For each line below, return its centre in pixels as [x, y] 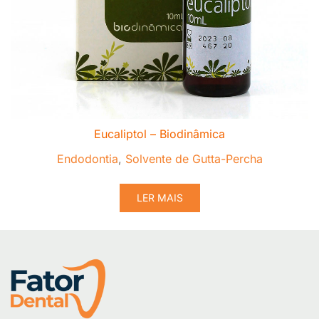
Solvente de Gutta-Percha [194, 159]
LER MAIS [159, 198]
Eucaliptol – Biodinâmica [159, 134]
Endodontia [87, 159]
